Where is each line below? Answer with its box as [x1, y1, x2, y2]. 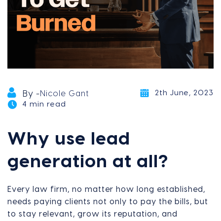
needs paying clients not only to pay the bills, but [7, 197, 208, 206]
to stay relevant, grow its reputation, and [7, 210, 178, 218]
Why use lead [7, 130, 130, 148]
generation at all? [7, 152, 168, 171]
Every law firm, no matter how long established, [7, 185, 205, 193]
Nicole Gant [40, 89, 89, 98]
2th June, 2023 [155, 89, 214, 97]
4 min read [22, 100, 66, 108]
